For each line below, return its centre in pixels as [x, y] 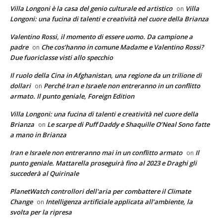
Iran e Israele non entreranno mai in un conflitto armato [96, 152]
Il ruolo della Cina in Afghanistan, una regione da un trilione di [106, 75]
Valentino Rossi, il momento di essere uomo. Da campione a [101, 36]
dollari [20, 85]
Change [21, 201]
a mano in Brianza [38, 135]
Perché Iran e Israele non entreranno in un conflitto [122, 85]
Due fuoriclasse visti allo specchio [61, 57]
